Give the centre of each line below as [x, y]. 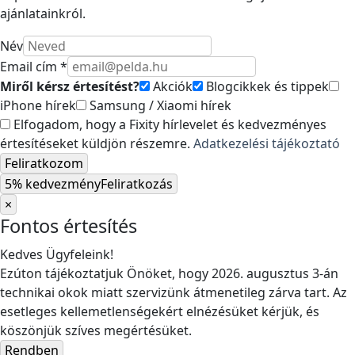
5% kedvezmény [53, 184]
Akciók [171, 87]
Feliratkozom [44, 164]
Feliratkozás [137, 184]
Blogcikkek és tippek [266, 87]
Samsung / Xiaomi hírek [159, 106]
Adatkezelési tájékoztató [267, 144]
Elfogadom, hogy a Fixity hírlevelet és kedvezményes [168, 125]
